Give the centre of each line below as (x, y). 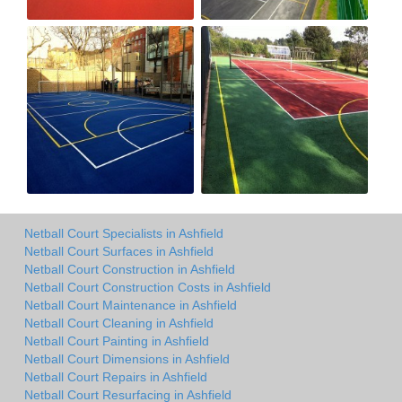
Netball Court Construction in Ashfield (130, 270)
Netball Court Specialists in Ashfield (124, 234)
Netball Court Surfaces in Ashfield (119, 252)
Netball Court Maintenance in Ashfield (131, 306)
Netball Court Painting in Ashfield (117, 341)
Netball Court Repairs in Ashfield (116, 377)
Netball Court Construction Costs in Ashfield (148, 288)
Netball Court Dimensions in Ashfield (127, 359)
